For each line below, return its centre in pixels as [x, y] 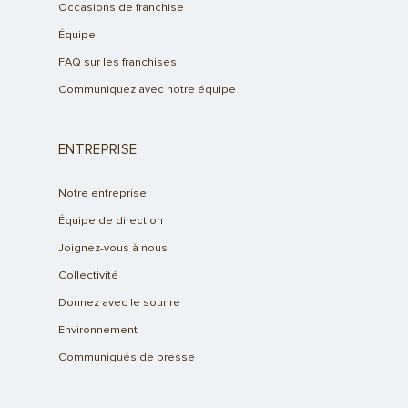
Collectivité [88, 276]
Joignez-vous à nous [113, 249]
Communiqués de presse [127, 358]
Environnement [98, 331]
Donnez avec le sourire [119, 303]
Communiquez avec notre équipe [147, 90]
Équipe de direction [111, 221]
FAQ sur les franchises [117, 63]
